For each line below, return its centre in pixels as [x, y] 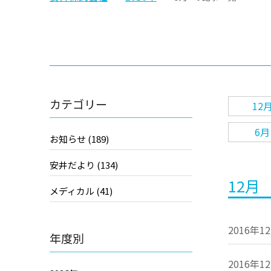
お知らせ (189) [79, 139]
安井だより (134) [84, 165]
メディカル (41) [81, 191]
